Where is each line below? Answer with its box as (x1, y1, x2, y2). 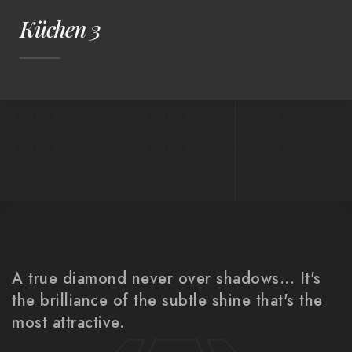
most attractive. (12, 311, 124, 334)
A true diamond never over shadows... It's (12, 267, 321, 290)
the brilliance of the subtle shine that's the (12, 289, 323, 312)
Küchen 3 (20, 14, 101, 43)
